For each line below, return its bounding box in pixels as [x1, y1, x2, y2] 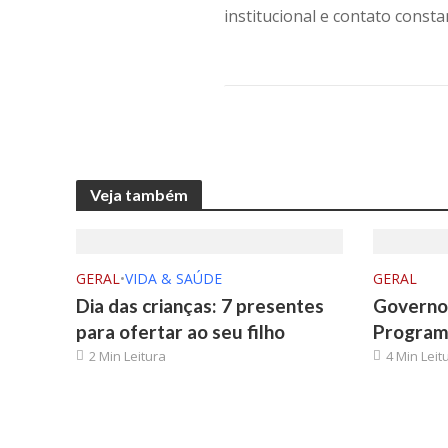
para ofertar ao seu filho [75, 320, 285, 343]
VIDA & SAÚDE [124, 269, 222, 288]
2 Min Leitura [88, 347, 166, 365]
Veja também [89, 185, 188, 204]
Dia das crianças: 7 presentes [75, 294, 324, 317]
